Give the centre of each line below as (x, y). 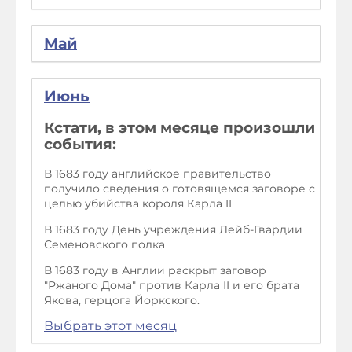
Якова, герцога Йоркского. (122, 301)
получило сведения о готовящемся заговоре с (180, 189)
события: (80, 144)
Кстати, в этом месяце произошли (180, 127)
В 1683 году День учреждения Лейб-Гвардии (173, 230)
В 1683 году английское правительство (158, 174)
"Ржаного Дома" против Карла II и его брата (172, 286)
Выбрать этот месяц (110, 326)
